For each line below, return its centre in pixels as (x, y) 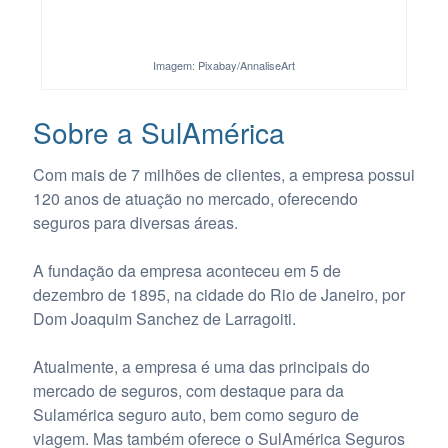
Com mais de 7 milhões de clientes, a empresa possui (223, 174)
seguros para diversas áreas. (135, 222)
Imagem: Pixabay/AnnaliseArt (223, 65)
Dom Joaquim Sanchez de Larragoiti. (164, 318)
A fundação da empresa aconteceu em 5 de (186, 270)
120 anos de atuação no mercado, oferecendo (195, 198)
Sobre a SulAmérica (158, 132)
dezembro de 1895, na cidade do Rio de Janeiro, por (218, 294)
